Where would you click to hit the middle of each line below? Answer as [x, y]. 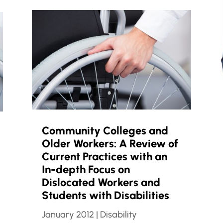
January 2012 [68, 215]
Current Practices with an [104, 157]
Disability [118, 215]
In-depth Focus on [86, 170]
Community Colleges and [105, 131]
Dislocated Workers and [101, 183]
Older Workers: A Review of [110, 144]
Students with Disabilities [105, 196]
